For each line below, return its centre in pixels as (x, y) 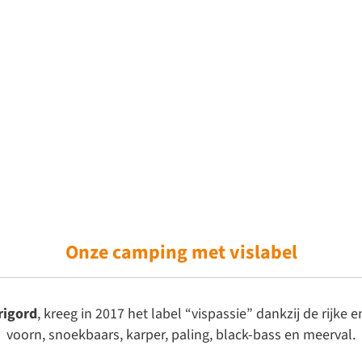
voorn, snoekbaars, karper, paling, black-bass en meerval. (181, 335)
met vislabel (242, 252)
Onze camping (126, 252)
